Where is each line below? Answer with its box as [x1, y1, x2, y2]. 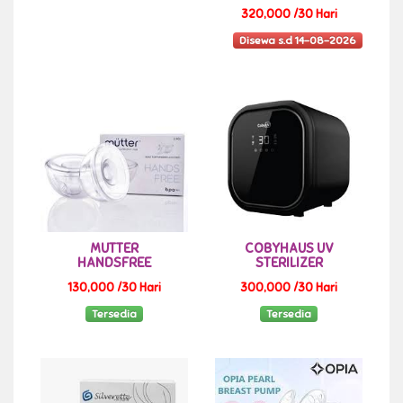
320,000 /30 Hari [240, 6, 337, 22]
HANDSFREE [77, 254, 151, 271]
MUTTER [90, 239, 139, 256]
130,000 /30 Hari [67, 280, 161, 295]
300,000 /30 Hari [240, 280, 337, 295]
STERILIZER [255, 254, 323, 271]
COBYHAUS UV [244, 239, 334, 256]
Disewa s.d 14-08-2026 [239, 33, 356, 47]
